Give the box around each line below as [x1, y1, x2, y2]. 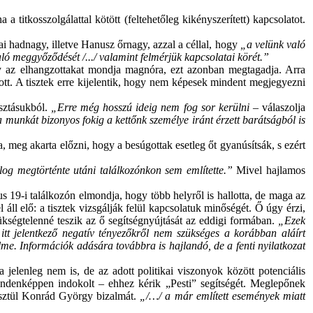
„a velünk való [240, 38, 306, 50]
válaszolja [262, 101, 306, 113]
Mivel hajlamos [236, 164, 306, 176]
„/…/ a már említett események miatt [140, 290, 306, 302]
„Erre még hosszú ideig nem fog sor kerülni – [51, 101, 263, 113]
